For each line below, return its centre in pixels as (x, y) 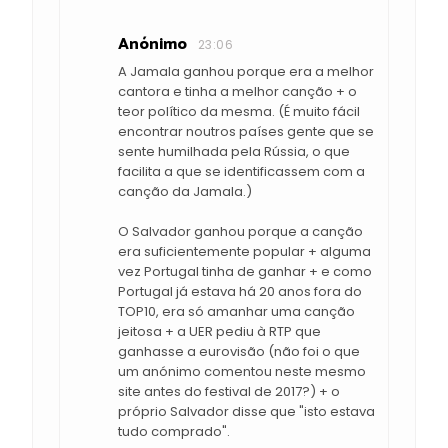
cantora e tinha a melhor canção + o (237, 91)
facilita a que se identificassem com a (241, 171)
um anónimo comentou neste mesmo (242, 371)
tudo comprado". (174, 431)
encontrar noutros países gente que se (246, 131)
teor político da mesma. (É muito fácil (239, 111)
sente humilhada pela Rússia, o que (234, 151)
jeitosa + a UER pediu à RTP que (219, 331)
